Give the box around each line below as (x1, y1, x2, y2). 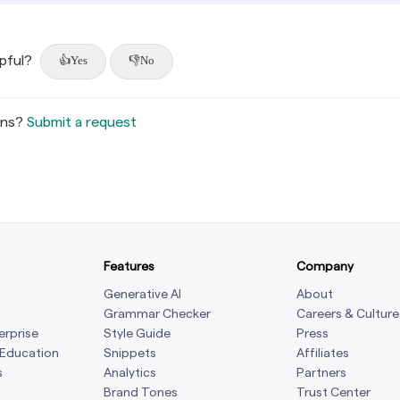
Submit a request (27, 114, 137, 129)
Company (296, 259, 354, 273)
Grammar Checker (104, 306, 211, 321)
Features (104, 259, 154, 273)
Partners (296, 365, 346, 379)
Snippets (104, 346, 156, 360)
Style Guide (104, 326, 171, 340)
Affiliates (296, 346, 349, 360)
